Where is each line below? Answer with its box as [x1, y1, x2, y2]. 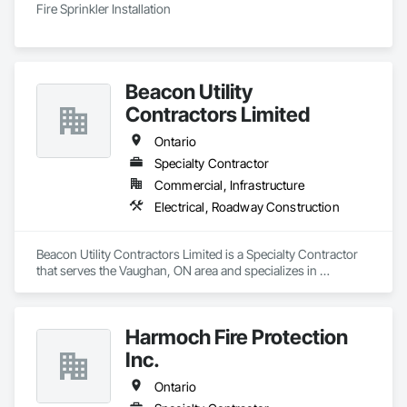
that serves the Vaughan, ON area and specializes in [36, 263, 317, 278]
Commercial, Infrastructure [154, 177, 304, 193]
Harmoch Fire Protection [125, 324, 348, 349]
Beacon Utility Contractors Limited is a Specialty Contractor [36, 246, 358, 262]
